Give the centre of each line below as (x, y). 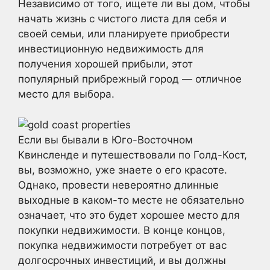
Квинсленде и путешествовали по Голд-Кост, (133, 155)
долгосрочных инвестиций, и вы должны (122, 260)
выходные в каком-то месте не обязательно (131, 200)
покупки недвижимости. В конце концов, (122, 230)
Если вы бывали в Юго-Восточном (105, 140)
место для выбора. (66, 94)
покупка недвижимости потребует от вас (122, 245)
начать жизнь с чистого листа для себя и (122, 19)
